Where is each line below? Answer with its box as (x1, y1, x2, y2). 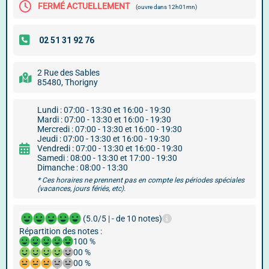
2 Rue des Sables (37, 68, 100, 77)
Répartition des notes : (19, 226, 102, 236)
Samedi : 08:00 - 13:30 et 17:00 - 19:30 (37, 153, 177, 163)
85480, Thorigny (37, 77, 98, 87)
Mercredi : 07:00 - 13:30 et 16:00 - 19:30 (37, 124, 182, 134)
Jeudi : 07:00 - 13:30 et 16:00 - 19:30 (37, 134, 170, 144)
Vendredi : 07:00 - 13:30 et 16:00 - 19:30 (37, 144, 183, 153)
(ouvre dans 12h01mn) (136, 3, 197, 10)
